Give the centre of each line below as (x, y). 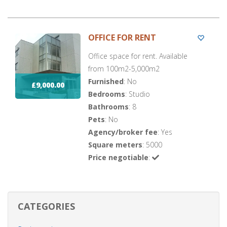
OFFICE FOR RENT (122, 37)
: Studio (138, 94)
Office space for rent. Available (138, 56)
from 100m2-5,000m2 (124, 68)
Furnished (106, 81)
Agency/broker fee (123, 132)
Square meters (116, 144)
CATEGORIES (46, 206)
